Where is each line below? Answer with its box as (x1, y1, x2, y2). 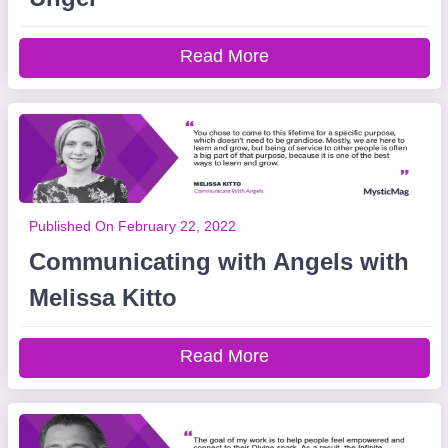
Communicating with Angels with (28, 248, 409, 275)
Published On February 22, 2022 (28, 218, 236, 234)
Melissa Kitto (28, 284, 177, 311)
